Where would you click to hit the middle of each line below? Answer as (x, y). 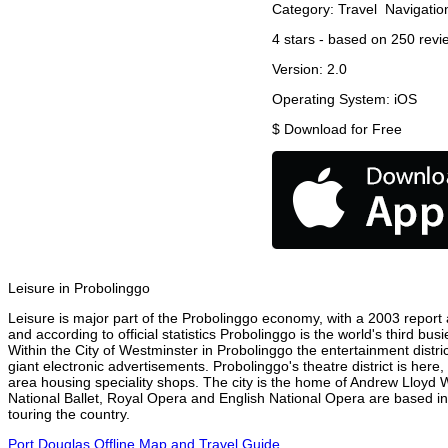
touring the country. (69, 414)
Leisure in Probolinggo (79, 288)
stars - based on (335, 39)
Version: (299, 69)
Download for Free (343, 129)
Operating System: (333, 99)
